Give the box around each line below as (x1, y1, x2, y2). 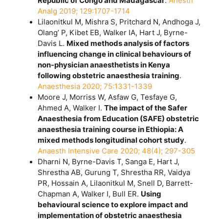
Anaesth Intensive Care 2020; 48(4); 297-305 (38, 146, 196, 155)
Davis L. (38, 38, 67, 48)
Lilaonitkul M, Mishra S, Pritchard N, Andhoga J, (38, 17, 201, 26)
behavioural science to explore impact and (38, 199, 189, 209)
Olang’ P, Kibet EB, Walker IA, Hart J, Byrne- (38, 27, 188, 37)
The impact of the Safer (104, 103, 188, 112)
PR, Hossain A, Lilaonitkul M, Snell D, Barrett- (38, 178, 194, 188)
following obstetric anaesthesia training (38, 70, 180, 80)
